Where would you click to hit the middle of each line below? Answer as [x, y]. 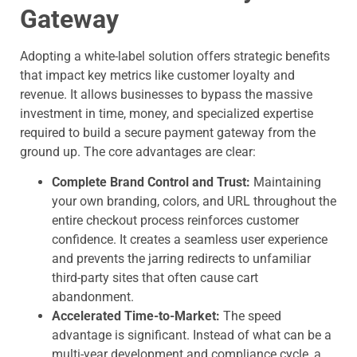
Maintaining [286, 182]
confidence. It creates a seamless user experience [190, 240]
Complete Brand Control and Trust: [151, 182]
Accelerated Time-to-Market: [136, 316]
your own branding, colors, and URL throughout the [194, 202]
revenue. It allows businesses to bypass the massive [166, 95]
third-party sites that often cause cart [155, 278]
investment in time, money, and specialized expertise [167, 114]
